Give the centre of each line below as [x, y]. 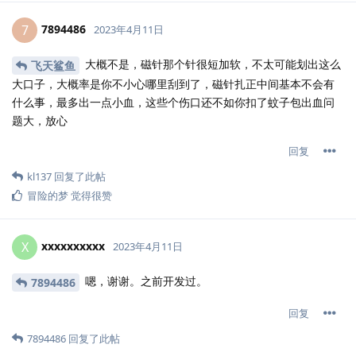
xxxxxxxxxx [73, 246]
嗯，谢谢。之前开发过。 [145, 281]
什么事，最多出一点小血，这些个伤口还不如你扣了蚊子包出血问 [173, 102]
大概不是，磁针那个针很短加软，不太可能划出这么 [211, 64]
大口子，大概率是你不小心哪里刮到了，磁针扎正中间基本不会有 [173, 83]
